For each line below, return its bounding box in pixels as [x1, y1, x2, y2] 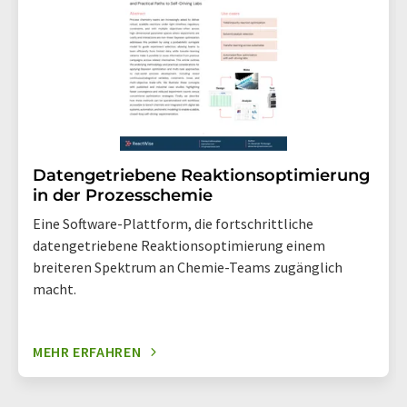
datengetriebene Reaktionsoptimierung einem [33, 236, 325, 255]
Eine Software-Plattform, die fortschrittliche [33, 214, 313, 233]
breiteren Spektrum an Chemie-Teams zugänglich [33, 258, 342, 277]
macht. [33, 280, 76, 299]
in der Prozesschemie [33, 185, 213, 206]
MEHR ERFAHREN [33, 342, 142, 362]
